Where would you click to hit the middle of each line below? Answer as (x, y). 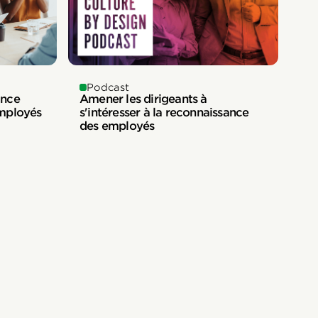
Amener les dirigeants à (143, 99)
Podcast (108, 88)
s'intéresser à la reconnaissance (164, 113)
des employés (117, 126)
